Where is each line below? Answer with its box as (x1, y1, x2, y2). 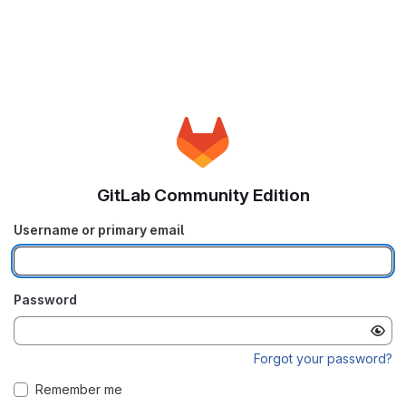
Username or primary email (14, 221, 184, 237)
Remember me (35, 381, 122, 397)
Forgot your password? (254, 350, 392, 366)
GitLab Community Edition (96, 184, 310, 206)
